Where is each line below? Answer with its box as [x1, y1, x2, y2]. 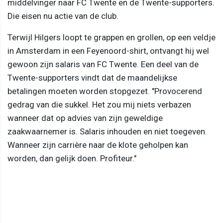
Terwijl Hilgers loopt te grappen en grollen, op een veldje [7, 32, 216, 42]
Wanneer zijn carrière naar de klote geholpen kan [7, 139, 188, 150]
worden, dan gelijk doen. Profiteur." [7, 153, 136, 163]
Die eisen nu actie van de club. [7, 10, 118, 21]
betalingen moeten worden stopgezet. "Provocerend [7, 86, 202, 96]
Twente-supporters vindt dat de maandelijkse [7, 72, 177, 83]
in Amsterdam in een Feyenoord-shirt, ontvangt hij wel [7, 45, 209, 56]
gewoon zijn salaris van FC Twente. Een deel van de [7, 59, 199, 69]
